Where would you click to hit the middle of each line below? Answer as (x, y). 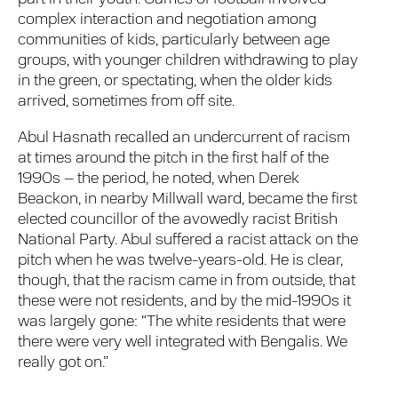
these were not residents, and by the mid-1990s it (185, 302)
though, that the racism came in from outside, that (187, 282)
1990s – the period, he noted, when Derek (159, 179)
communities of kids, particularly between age (174, 41)
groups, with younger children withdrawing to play (188, 61)
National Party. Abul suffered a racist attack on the (188, 241)
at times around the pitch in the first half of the (174, 159)
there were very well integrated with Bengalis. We (183, 343)
